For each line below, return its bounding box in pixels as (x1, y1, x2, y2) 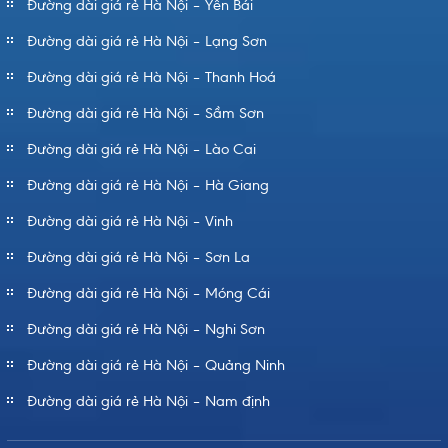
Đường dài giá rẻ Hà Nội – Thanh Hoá (27, 68, 276, 87)
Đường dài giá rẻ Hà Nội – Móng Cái (27, 284, 270, 303)
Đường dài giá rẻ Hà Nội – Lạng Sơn (27, 32, 267, 51)
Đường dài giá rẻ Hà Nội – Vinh (27, 212, 233, 231)
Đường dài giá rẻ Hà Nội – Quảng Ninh (27, 356, 285, 375)
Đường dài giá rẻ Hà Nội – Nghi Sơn (27, 320, 265, 339)
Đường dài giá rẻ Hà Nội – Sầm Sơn (27, 104, 264, 123)
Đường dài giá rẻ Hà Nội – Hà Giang (27, 176, 269, 195)
